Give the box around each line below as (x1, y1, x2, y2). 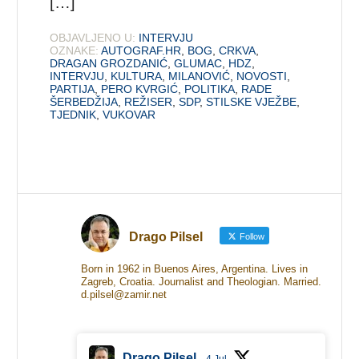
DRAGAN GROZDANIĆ (50, 57, 168, 71)
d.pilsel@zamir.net (80, 288, 167, 301)
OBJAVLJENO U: (50, 31, 136, 45)
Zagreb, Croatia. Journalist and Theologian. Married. (80, 276, 321, 288)
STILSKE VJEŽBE (206, 95, 297, 109)
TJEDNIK (50, 108, 97, 122)
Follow (236, 232, 264, 242)
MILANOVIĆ (168, 70, 231, 83)
